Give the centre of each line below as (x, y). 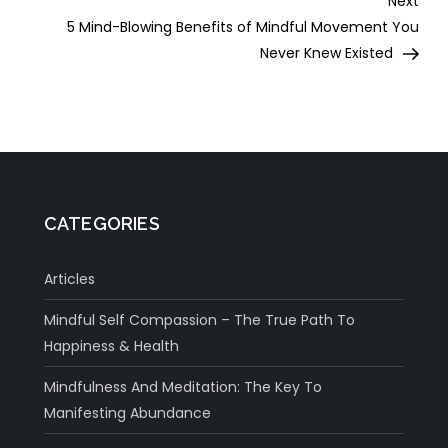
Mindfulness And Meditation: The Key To (182, 386)
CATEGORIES (101, 223)
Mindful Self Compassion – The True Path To (199, 319)
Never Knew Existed (326, 52)
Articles (69, 278)
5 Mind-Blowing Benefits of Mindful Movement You (243, 26)
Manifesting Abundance (127, 412)
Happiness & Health (111, 345)
